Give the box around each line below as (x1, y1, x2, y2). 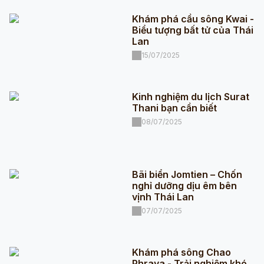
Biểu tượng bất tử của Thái (131, 24, 253, 36)
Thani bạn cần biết (131, 101, 217, 114)
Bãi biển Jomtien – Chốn (131, 168, 242, 180)
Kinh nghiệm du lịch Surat (131, 90, 249, 103)
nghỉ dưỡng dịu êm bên (131, 179, 237, 192)
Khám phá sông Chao (131, 246, 231, 258)
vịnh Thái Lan (131, 190, 194, 203)
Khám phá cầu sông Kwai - (131, 12, 254, 25)
